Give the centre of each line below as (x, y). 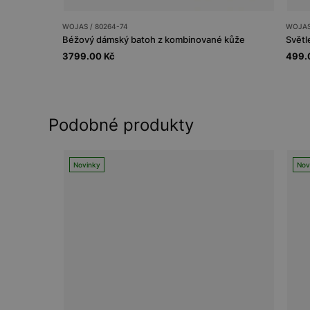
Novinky (87, 164)
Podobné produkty (121, 125)
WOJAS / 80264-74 (95, 26)
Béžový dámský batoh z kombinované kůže (154, 39)
